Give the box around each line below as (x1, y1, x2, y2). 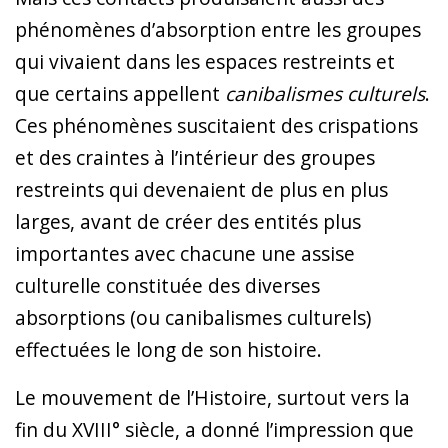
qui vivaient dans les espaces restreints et (15, 47, 395, 75)
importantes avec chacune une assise (15, 239, 355, 267)
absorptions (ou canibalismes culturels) (15, 303, 371, 331)
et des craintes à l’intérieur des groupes (15, 143, 375, 171)
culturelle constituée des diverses (15, 271, 320, 299)
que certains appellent (15, 79, 225, 107)
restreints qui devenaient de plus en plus (15, 175, 388, 203)
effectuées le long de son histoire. (15, 335, 322, 363)
